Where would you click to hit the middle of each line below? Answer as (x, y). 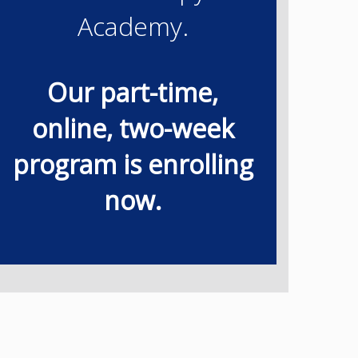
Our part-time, (133, 92)
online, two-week (133, 128)
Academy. (133, 26)
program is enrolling (133, 164)
